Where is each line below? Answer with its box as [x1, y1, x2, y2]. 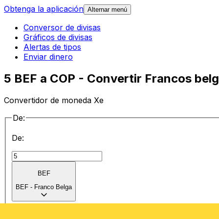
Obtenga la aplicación [4, 4, 84, 14]
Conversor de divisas [23, 22, 101, 33]
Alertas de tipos [23, 42, 81, 52]
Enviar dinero [23, 52, 73, 62]
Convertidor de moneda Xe [4, 95, 104, 105]
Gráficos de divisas [23, 32, 92, 43]
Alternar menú [88, 6, 127, 14]
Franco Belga [34, 183, 72, 191]
